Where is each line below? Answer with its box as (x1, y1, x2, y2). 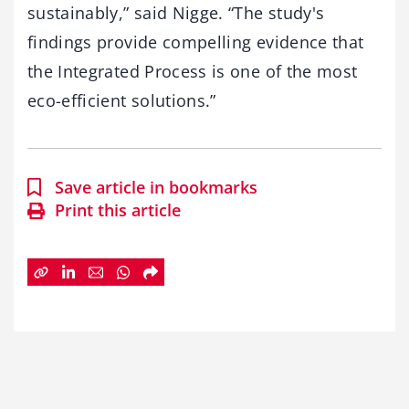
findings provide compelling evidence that (27, 31, 364, 54)
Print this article (55, 199, 181, 222)
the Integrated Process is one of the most (27, 60, 358, 83)
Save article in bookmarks (55, 176, 257, 199)
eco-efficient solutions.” (27, 89, 216, 112)
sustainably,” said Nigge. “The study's (27, 2, 325, 25)
